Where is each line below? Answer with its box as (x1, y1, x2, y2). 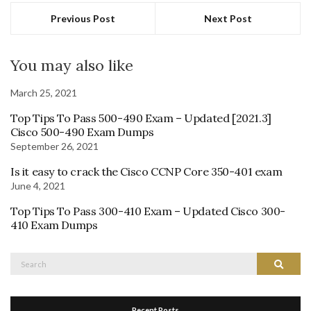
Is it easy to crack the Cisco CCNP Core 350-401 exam (10, 165, 283, 179)
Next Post (203, 12, 252, 25)
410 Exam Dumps (10, 218, 98, 233)
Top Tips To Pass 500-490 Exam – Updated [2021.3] (10, 111, 271, 126)
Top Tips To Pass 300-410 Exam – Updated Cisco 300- (10, 204, 286, 219)
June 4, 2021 (10, 180, 65, 192)
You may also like (10, 56, 133, 76)
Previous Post (51, 12, 115, 25)
